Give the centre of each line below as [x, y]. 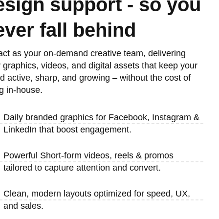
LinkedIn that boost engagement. [67, 130]
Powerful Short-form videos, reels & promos [88, 156]
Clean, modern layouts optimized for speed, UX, [97, 194]
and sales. [23, 206]
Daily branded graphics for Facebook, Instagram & [101, 118]
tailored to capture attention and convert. [82, 168]
